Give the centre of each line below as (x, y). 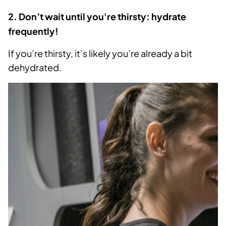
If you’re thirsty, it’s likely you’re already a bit (100, 53)
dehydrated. (35, 68)
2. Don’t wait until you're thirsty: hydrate (97, 17)
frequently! (33, 31)
